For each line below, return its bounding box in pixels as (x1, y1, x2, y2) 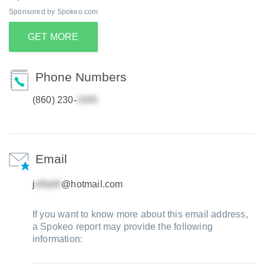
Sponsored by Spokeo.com (9, 8, 98, 16)
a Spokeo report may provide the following (32, 222, 213, 232)
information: (32, 234, 83, 244)
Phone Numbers (35, 70, 127, 84)
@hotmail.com (61, 179, 123, 189)
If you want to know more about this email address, (32, 209, 248, 219)
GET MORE (28, 32, 79, 42)
